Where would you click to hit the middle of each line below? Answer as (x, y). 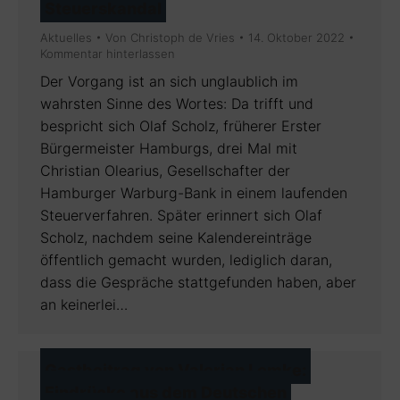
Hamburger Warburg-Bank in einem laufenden (194, 192)
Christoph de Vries (183, 37)
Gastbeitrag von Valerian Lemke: (175, 370)
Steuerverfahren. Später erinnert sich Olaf (181, 215)
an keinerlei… (84, 304)
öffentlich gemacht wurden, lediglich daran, (186, 259)
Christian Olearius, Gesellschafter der (165, 170)
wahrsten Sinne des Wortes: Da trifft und (177, 103)
